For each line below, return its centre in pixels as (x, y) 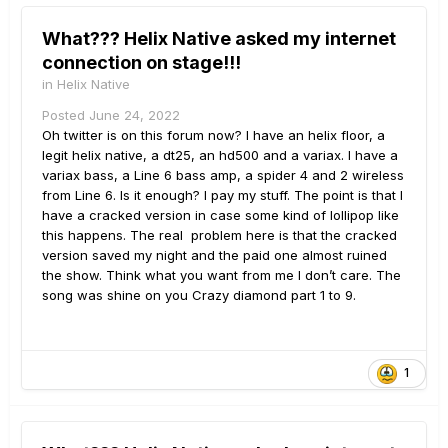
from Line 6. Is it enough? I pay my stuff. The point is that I (222, 195)
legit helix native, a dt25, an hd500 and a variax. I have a (220, 155)
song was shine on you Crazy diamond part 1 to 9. (199, 295)
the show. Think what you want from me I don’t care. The (221, 275)
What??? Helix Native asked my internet (219, 38)
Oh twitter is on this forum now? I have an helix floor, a (213, 135)
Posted (65, 115)
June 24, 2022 (134, 115)
